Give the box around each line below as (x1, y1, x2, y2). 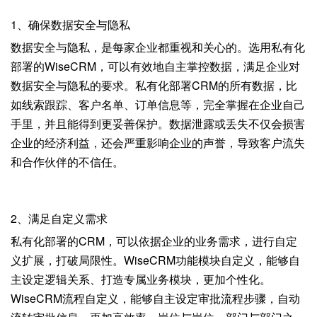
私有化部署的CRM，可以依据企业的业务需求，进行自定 (11, 233, 297, 250)
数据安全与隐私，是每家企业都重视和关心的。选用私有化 (11, 39, 305, 56)
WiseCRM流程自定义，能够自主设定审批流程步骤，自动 (11, 290, 300, 307)
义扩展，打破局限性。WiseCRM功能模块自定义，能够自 (11, 252, 300, 269)
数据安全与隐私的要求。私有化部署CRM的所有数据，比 (11, 77, 297, 94)
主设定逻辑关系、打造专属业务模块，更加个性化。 (11, 271, 271, 288)
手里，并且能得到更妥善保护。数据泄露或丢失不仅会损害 (11, 115, 305, 132)
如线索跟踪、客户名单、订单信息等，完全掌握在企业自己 (11, 96, 305, 113)
